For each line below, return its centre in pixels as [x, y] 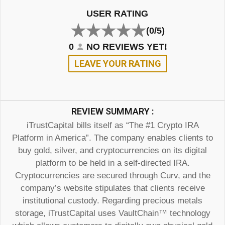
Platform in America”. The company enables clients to [113, 138]
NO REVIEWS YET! [127, 46]
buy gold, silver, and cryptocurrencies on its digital [113, 150]
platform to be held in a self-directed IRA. [113, 163]
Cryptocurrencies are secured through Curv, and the [113, 175]
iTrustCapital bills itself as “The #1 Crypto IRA [113, 125]
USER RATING [117, 13]
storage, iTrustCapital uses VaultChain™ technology [113, 213]
